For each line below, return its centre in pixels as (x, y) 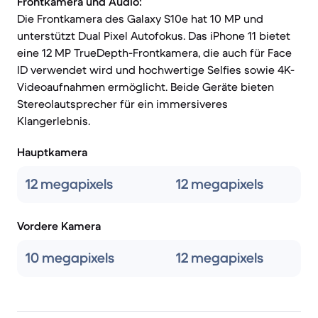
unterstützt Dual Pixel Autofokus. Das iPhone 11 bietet (154, 35)
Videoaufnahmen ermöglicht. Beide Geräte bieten (146, 87)
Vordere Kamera (59, 226)
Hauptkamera (52, 152)
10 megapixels (70, 258)
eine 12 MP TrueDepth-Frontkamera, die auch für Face (154, 53)
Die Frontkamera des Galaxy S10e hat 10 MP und (140, 18)
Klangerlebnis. (54, 121)
